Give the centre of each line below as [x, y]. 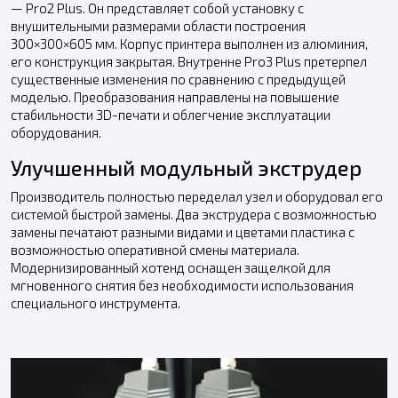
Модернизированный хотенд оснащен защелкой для [171, 267]
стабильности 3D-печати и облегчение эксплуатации [171, 114]
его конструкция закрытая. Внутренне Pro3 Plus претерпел [189, 61]
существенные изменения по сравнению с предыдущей [178, 79]
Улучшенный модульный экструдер [186, 167]
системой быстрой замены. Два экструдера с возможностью [194, 214]
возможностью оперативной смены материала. [155, 249]
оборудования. [56, 132]
